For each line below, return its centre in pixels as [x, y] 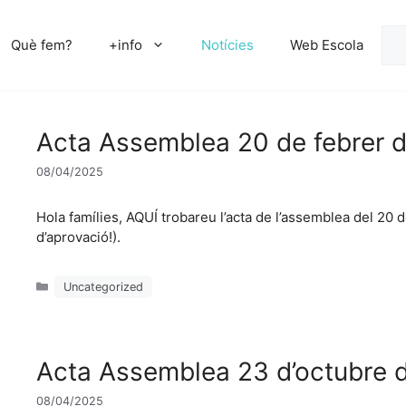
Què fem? [42, 45]
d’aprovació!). [82, 237]
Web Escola [327, 45]
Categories [84, 278]
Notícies [227, 45]
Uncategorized [104, 286]
